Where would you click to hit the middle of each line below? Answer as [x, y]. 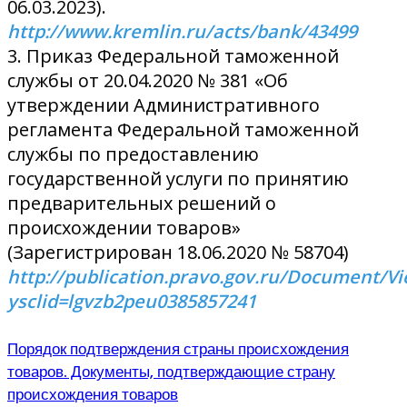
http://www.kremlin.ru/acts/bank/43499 [182, 31]
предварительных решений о [142, 203]
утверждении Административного [164, 104]
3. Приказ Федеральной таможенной [173, 55]
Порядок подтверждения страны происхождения [178, 350]
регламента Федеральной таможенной [183, 129]
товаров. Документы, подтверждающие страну [171, 372]
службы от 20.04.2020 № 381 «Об [148, 80]
